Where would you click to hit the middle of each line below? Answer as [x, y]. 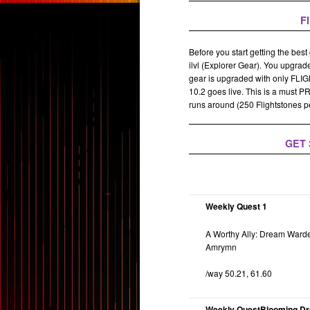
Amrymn [221, 246]
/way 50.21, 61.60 [239, 273]
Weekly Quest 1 [237, 207]
